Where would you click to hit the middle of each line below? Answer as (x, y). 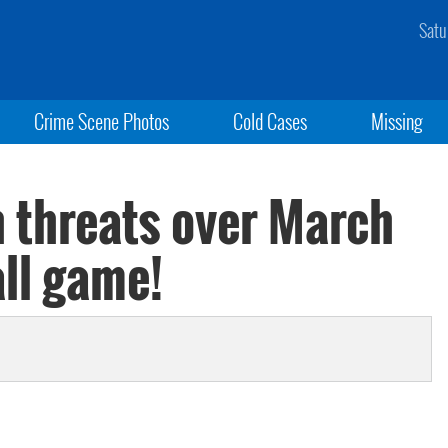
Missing (397, 121)
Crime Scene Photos (101, 121)
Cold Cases (269, 121)
